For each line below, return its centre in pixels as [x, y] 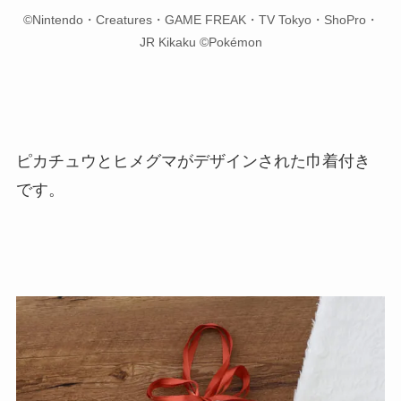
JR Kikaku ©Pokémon [200, 42]
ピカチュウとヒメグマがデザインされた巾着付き [193, 161]
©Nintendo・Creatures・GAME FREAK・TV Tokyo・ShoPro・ [200, 19]
